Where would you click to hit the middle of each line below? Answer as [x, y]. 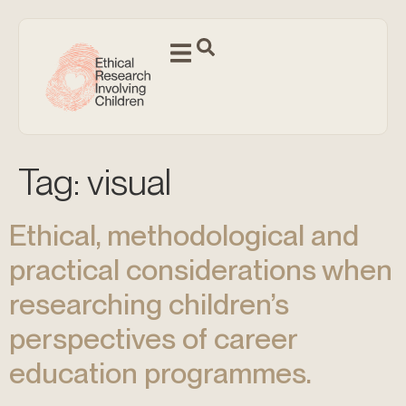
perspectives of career [153, 338]
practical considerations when [201, 270]
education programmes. [160, 373]
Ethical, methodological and [184, 235]
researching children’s [149, 304]
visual [129, 182]
